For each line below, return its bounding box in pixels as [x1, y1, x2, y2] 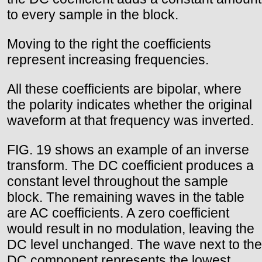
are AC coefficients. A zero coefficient [7, 205, 229, 221]
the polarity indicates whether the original [7, 97, 252, 113]
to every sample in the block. [7, 7, 178, 23]
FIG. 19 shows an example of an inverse [7, 142, 249, 158]
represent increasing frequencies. [7, 52, 209, 68]
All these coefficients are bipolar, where [7, 81, 242, 97]
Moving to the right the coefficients [7, 36, 211, 52]
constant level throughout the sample [7, 174, 228, 189]
